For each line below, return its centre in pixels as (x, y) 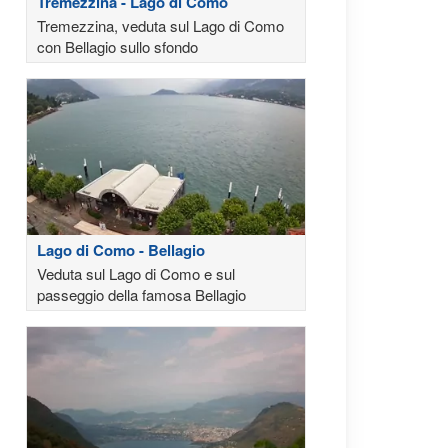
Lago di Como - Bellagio (121, 250)
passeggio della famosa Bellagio (141, 295)
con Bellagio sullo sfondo (117, 47)
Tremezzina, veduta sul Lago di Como (160, 26)
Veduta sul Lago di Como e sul (136, 274)
